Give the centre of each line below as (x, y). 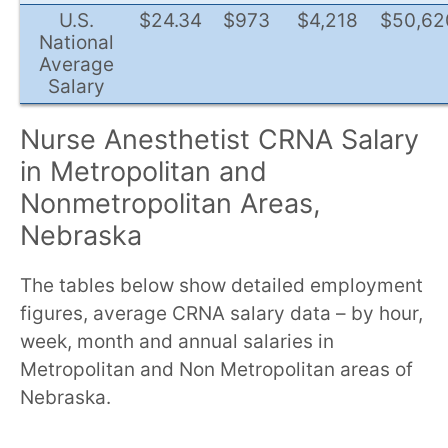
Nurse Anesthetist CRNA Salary (219, 140)
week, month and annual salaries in (177, 342)
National (76, 43)
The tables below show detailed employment (221, 286)
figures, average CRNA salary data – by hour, (221, 314)
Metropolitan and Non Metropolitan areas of (216, 370)
